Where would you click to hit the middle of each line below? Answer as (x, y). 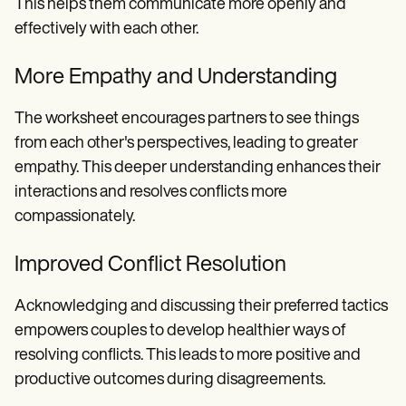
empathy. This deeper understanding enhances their (198, 168)
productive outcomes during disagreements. (170, 380)
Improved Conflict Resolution (150, 265)
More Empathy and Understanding (176, 77)
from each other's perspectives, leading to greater (186, 143)
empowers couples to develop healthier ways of (180, 331)
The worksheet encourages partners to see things (187, 119)
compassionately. (75, 217)
